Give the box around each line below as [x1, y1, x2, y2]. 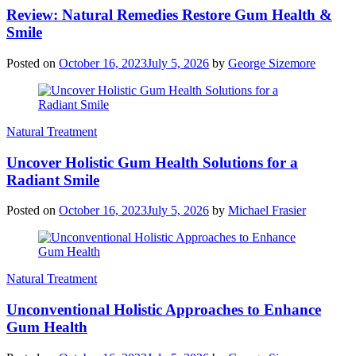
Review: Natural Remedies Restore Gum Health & [6, 6, 332, 24]
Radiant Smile [6, 171, 99, 188]
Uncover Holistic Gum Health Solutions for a [6, 153, 298, 171]
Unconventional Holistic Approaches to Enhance [6, 301, 321, 319]
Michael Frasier [228, 203, 306, 218]
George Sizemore [228, 56, 315, 70]
